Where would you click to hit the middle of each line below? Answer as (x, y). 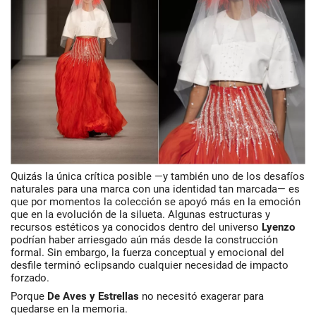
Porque (29, 296)
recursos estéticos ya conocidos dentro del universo (136, 227)
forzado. (30, 278)
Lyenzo (278, 227)
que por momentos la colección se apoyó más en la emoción (156, 201)
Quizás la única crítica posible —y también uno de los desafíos (158, 176)
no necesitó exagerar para (201, 296)
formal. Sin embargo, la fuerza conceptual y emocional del (147, 252)
